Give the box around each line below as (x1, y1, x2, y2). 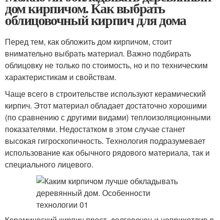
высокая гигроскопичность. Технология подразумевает (5, 135, 205, 146)
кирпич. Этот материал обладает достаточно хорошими (5, 100, 207, 111)
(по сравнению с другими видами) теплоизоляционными (5, 111, 211, 123)
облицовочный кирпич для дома (5, 10, 186, 30)
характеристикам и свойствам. (5, 71, 116, 82)
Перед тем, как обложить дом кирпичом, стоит (5, 36, 172, 47)
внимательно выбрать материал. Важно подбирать (5, 48, 191, 59)
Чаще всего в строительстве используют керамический (5, 88, 206, 99)
